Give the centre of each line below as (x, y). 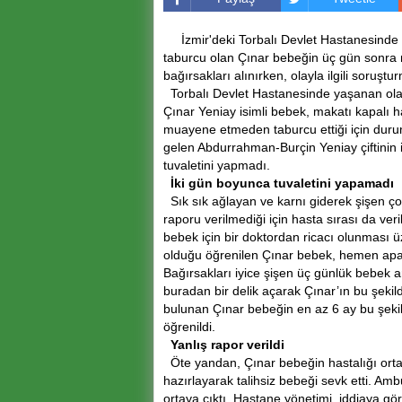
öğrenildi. (189, 327)
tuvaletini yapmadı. (217, 165)
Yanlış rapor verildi (224, 345)
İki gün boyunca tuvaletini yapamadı (279, 183)
